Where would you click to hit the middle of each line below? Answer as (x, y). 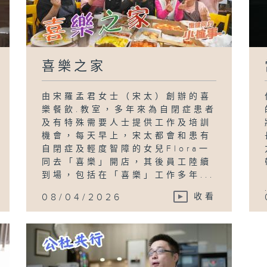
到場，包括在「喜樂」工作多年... (128, 175)
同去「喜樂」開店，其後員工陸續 (127, 162)
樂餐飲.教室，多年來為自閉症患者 (129, 109)
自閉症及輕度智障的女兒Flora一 (126, 149)
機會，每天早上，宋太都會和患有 (127, 136)
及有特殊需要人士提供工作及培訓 (127, 122)
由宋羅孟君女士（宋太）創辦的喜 (127, 96)
